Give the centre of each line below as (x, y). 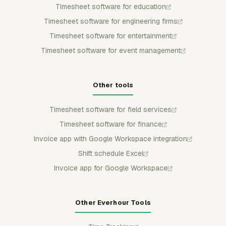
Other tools (113, 85)
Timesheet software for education (110, 6)
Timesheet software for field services (110, 109)
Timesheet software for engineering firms (110, 21)
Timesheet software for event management (110, 50)
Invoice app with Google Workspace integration (110, 138)
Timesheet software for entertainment (110, 36)
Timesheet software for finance (110, 124)
